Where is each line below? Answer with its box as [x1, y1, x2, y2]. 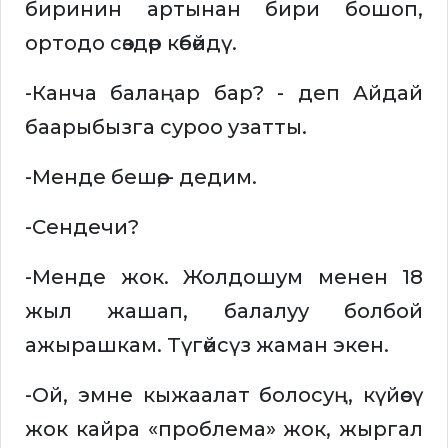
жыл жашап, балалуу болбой [25, 299, 423, 324]
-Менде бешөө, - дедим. [25, 165, 257, 190]
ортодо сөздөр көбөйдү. [25, 31, 237, 56]
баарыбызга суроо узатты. [25, 115, 307, 140]
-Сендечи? [25, 215, 144, 240]
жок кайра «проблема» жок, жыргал [25, 417, 423, 442]
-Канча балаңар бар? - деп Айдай [25, 81, 423, 106]
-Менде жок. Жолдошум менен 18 [25, 265, 423, 290]
